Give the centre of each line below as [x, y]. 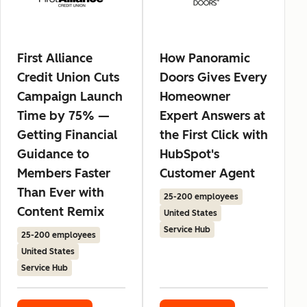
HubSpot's [189, 155]
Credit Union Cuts [68, 78]
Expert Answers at [212, 116]
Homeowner [195, 97]
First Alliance [55, 59]
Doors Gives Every [213, 78]
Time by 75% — [63, 116]
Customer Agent [207, 174]
